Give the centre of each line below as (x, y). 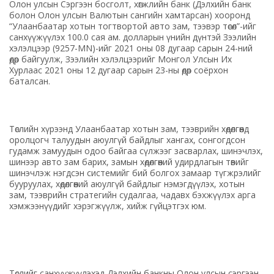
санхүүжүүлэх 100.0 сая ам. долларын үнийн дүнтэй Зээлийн (133, 37)
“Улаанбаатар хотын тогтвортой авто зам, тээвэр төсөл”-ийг (133, 26)
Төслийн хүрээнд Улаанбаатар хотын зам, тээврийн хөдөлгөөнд (129, 128)
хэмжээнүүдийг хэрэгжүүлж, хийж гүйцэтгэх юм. (108, 206)
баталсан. (30, 81)
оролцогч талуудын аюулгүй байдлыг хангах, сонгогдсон (128, 139)
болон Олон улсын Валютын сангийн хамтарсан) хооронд (130, 15)
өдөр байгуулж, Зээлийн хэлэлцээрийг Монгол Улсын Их (121, 59)
